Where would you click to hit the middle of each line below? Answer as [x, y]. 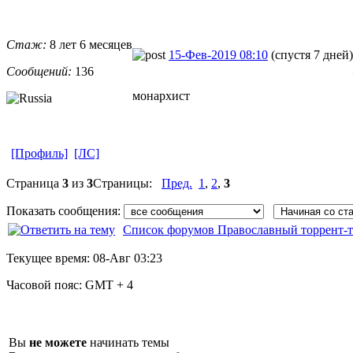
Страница [34, 183]
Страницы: [127, 183]
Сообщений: [39, 71]
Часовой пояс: [46, 284]
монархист [161, 95]
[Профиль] [39, 153]
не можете [58, 342]
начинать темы [128, 342]
